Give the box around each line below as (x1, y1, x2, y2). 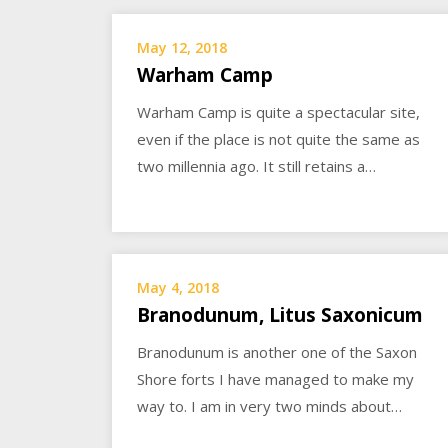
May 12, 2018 (137, 37, 227, 57)
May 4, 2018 (137, 278, 219, 298)
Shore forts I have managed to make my (137, 369, 414, 390)
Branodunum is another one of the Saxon (137, 342, 417, 363)
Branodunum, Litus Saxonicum (137, 302, 423, 329)
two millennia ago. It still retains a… (137, 155, 376, 176)
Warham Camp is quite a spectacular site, (137, 101, 420, 122)
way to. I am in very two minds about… (137, 396, 402, 417)
